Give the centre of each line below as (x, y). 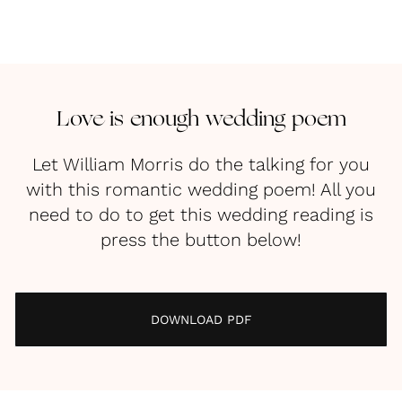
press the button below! (201, 240)
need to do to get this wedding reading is (201, 214)
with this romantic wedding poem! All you (201, 189)
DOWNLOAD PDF (201, 319)
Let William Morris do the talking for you (201, 164)
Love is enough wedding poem (201, 120)
